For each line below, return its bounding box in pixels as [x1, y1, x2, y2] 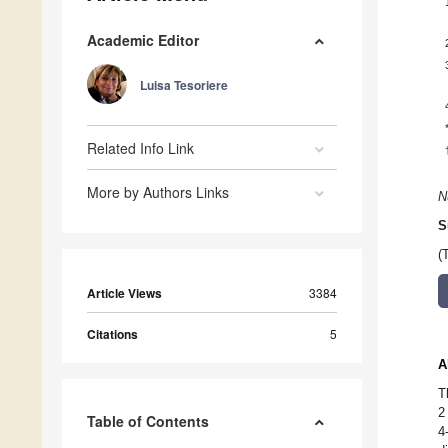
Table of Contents [87, 411, 209, 432]
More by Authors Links [87, 182, 229, 203]
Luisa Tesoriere [140, 76, 228, 95]
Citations [87, 325, 138, 344]
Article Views [87, 284, 162, 303]
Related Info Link [87, 138, 194, 159]
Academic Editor [87, 30, 199, 51]
